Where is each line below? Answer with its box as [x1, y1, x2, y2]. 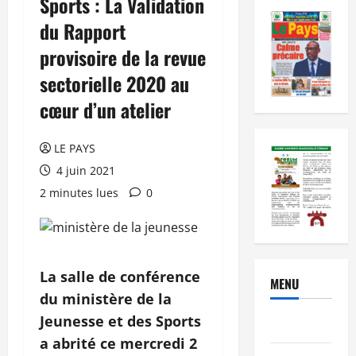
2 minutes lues [40, 184, 118, 200]
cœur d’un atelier [40, 95, 171, 124]
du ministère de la [40, 288, 172, 308]
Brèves [269, 315, 306, 335]
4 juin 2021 [53, 162, 115, 178]
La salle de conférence [40, 266, 200, 286]
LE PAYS [54, 140, 95, 156]
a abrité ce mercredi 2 [40, 333, 197, 353]
